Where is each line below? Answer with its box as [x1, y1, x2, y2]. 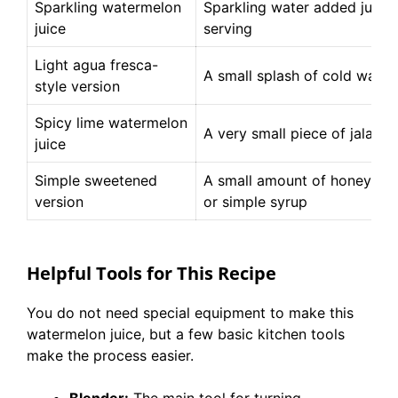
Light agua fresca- [35, 56, 158, 74]
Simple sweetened [35, 171, 157, 189]
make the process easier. [27, 346, 194, 364]
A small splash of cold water [203, 67, 394, 84]
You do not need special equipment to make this [27, 304, 354, 322]
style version [35, 77, 120, 95]
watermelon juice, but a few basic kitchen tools [27, 325, 345, 343]
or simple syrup [203, 193, 307, 211]
